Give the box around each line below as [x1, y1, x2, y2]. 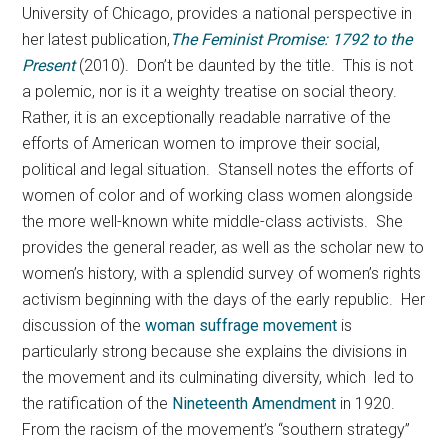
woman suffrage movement [145, 316, 338, 335]
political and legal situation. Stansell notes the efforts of [22, 160, 414, 179]
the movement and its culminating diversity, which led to [22, 368, 415, 387]
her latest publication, [22, 30, 171, 49]
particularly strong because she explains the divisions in [22, 342, 408, 361]
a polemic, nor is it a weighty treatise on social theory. [22, 82, 398, 101]
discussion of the [22, 316, 146, 335]
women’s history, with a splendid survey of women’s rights [22, 264, 422, 283]
